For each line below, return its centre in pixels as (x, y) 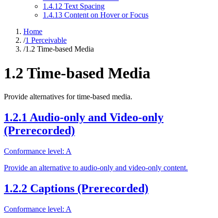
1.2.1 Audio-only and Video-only (84, 118)
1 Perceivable (46, 40)
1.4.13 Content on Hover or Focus (96, 15)
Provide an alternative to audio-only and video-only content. (96, 167)
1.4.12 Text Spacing (74, 6)
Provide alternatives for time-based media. (68, 97)
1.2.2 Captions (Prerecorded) (76, 188)
